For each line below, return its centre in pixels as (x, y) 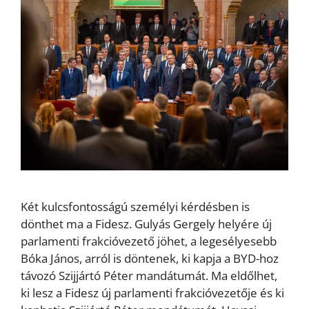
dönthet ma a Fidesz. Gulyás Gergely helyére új (146, 223)
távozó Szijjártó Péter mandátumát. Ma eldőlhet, (149, 275)
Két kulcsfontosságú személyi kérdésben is (135, 206)
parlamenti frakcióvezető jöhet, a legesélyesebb (149, 241)
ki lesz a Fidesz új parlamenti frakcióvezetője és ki (152, 292)
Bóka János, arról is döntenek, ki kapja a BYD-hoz (150, 258)
